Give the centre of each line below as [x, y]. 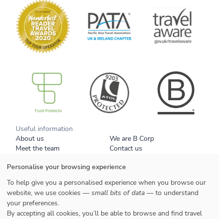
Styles [25, 213]
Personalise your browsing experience [66, 167]
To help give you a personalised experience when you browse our [106, 182]
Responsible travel [138, 168]
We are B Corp [132, 138]
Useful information [44, 129]
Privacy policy [130, 177]
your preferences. [33, 203]
